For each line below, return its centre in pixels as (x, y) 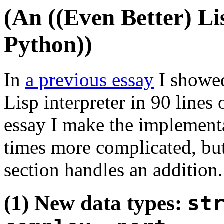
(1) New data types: (96, 203)
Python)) (48, 44)
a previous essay (90, 80)
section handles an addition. (113, 170)
